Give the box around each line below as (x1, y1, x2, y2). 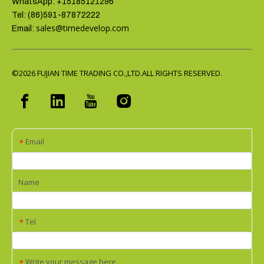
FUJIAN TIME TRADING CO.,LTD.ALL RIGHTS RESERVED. (37, 68, 222, 78)
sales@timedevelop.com (36, 22, 129, 34)
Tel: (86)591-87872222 (12, 11, 100, 19)
